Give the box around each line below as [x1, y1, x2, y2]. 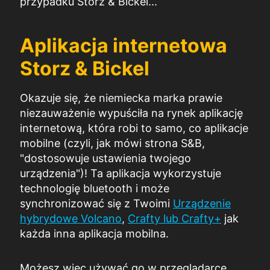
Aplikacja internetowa [20, 33, 227, 57]
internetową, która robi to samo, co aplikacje [20, 121, 248, 134]
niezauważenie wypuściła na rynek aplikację [20, 106, 243, 119]
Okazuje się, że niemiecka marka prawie [20, 91, 222, 104]
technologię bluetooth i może [20, 181, 169, 195]
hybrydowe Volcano [20, 212, 122, 225]
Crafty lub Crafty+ [128, 212, 221, 225]
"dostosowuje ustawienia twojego [20, 151, 191, 165]
